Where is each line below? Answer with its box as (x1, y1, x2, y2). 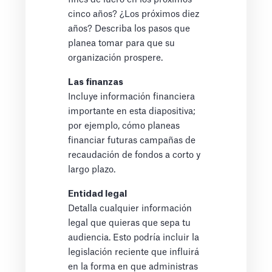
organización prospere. (68, 53, 163, 63)
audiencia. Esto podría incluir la (68, 233, 200, 243)
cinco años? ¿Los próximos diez (68, 10, 200, 19)
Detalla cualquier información (68, 204, 192, 214)
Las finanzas (68, 78, 124, 87)
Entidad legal (68, 189, 127, 199)
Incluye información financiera (68, 92, 195, 102)
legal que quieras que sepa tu (68, 219, 191, 228)
